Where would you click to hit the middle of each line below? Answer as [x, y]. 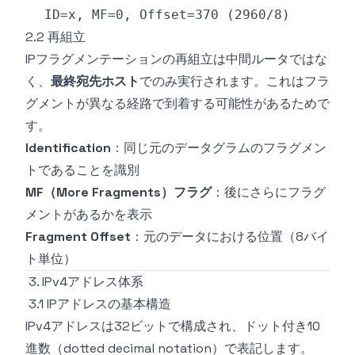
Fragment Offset [78, 237]
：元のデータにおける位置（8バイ [230, 237]
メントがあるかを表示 [89, 214]
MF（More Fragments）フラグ [118, 192]
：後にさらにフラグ [269, 192]
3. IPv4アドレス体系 [86, 282]
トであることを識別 [82, 170]
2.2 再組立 [55, 37]
